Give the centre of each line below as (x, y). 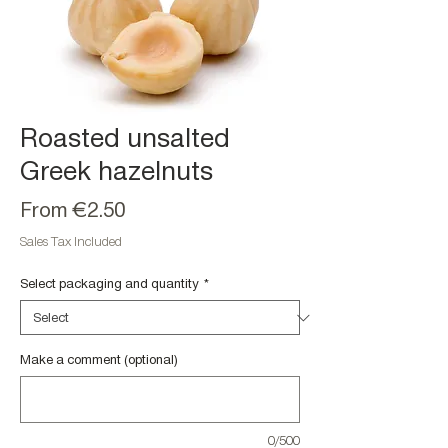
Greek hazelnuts (116, 172)
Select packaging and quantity (109, 283)
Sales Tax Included (71, 241)
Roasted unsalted (125, 139)
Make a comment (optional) (99, 359)
